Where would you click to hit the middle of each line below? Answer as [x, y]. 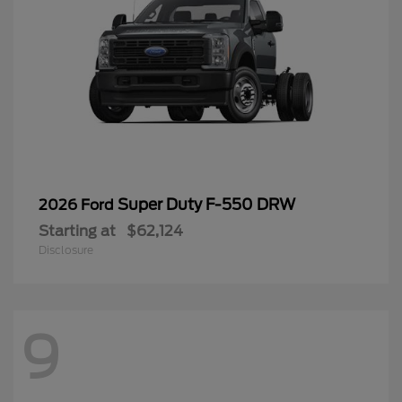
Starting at [77, 232]
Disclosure [66, 250]
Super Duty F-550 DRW [206, 205]
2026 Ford [78, 205]
